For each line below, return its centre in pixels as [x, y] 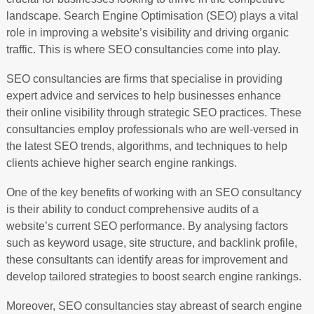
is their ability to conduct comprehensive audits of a [132, 209]
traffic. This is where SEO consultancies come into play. [143, 49]
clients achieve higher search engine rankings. [121, 163]
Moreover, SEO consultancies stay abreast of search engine [154, 306]
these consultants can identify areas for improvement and [147, 259]
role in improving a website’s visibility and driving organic [147, 32]
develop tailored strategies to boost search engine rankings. [153, 276]
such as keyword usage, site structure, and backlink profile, [151, 243]
